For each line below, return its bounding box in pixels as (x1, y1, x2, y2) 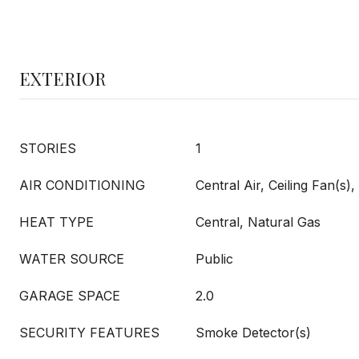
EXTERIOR (19, 67, 106, 91)
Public (196, 251, 233, 267)
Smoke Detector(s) (196, 325, 311, 341)
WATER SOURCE (19, 251, 124, 267)
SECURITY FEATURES (19, 325, 159, 341)
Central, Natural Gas (196, 214, 321, 230)
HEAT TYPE (19, 214, 94, 230)
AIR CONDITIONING (19, 177, 145, 193)
